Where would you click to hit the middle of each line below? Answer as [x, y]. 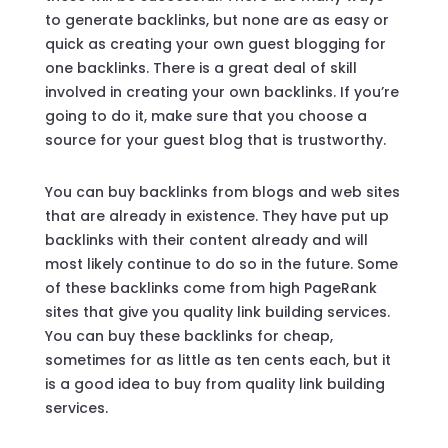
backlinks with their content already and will [206, 239]
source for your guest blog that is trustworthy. [215, 139]
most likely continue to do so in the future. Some [221, 263]
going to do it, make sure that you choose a [205, 115]
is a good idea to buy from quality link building [214, 383]
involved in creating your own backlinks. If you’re [221, 91]
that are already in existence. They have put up [216, 215]
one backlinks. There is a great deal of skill [200, 67]
